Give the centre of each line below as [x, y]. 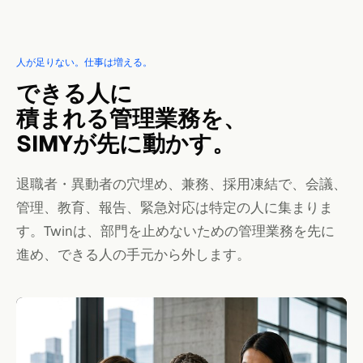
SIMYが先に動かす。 [126, 143]
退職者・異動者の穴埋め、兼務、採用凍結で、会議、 [181, 184]
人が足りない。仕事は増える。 [84, 62]
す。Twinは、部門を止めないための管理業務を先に [175, 231]
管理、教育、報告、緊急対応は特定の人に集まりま [175, 207]
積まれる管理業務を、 [131, 118]
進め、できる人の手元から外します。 [133, 254]
